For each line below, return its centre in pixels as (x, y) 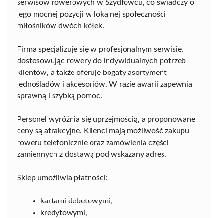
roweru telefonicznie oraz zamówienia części (93, 142)
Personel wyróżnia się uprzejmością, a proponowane (106, 119)
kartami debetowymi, (76, 201)
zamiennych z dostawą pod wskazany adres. (92, 154)
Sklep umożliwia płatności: (62, 177)
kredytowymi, (64, 212)
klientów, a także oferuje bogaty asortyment (92, 72)
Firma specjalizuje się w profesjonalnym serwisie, (100, 49)
